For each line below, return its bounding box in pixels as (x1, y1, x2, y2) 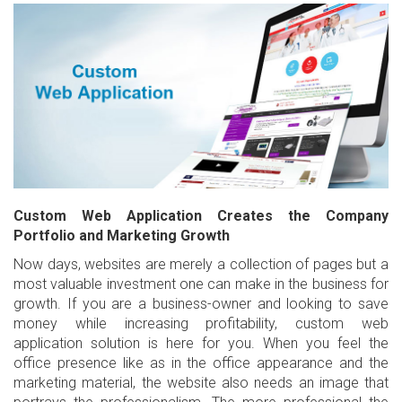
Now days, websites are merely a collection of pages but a (13, 256, 389, 274)
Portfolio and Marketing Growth (13, 227, 230, 245)
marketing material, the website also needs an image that (13, 374, 389, 392)
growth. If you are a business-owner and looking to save (13, 295, 389, 313)
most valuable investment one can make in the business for (13, 275, 389, 293)
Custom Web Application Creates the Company (13, 207, 389, 225)
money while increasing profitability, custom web (13, 315, 389, 333)
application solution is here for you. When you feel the (13, 335, 389, 353)
